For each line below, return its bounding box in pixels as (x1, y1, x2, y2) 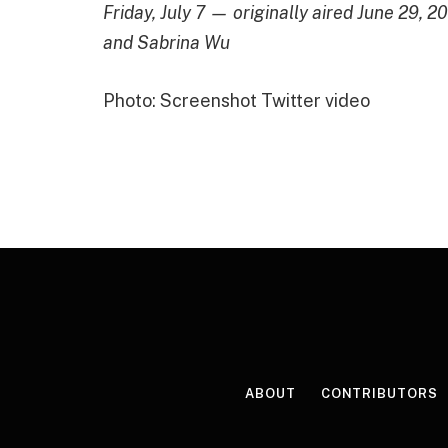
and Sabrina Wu (103, 31, 230, 53)
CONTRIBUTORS (320, 386, 438, 402)
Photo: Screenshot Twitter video (103, 89, 370, 111)
